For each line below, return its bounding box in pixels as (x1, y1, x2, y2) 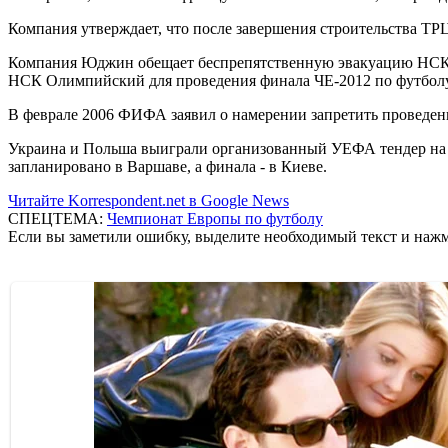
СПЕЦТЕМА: (8, 209, 107, 227)
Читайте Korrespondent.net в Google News (8, 191, 289, 209)
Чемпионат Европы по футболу (107, 209, 323, 227)
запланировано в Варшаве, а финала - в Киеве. (8, 157, 327, 175)
